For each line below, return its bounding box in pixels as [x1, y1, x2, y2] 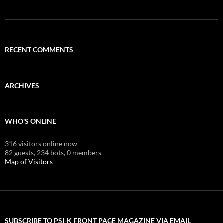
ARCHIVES [5, 81, 39, 90]
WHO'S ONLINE [5, 116, 56, 125]
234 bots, [37, 148, 65, 157]
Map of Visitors [5, 157, 53, 166]
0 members [67, 148, 101, 157]
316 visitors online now [5, 139, 77, 148]
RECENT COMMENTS [5, 45, 73, 54]
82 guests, [5, 148, 35, 157]
